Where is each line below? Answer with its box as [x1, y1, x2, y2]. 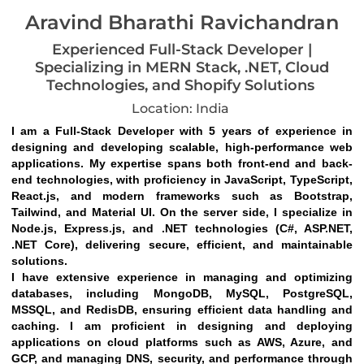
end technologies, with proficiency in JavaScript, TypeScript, [11, 173, 353, 186]
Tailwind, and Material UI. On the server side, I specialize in [11, 206, 353, 219]
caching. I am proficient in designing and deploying [11, 319, 353, 332]
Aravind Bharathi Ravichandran [25, 11, 339, 34]
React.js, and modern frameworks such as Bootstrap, [11, 189, 353, 202]
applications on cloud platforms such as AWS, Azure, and [11, 336, 353, 349]
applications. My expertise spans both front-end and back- [11, 157, 353, 170]
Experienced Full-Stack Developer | [52, 41, 312, 58]
